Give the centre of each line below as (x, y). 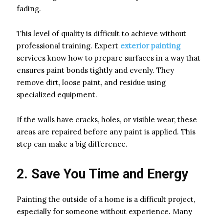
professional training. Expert (68, 45)
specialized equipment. (57, 94)
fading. (29, 8)
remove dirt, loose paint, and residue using (91, 82)
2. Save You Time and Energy (102, 174)
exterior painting (150, 45)
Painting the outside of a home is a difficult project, (106, 199)
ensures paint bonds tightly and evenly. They (95, 70)
